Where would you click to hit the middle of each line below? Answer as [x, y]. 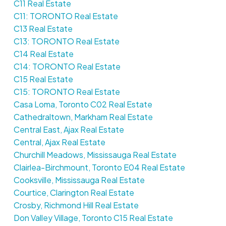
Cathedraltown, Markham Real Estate [83, 117]
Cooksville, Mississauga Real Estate [79, 180]
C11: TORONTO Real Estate [66, 16]
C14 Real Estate [43, 53]
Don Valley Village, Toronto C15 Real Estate [93, 217]
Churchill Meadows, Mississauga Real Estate [95, 154]
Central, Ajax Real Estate [59, 142]
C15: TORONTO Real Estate [67, 91]
